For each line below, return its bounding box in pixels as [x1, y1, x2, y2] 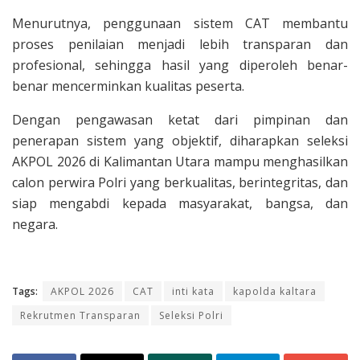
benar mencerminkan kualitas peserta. [12, 76, 244, 95]
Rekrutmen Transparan [20, 308, 141, 322]
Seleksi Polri [159, 308, 223, 322]
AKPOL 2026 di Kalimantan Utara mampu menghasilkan [12, 152, 348, 170]
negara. [12, 215, 58, 233]
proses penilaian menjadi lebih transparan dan [12, 35, 348, 53]
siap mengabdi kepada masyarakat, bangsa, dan [12, 194, 348, 212]
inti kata [172, 284, 215, 298]
